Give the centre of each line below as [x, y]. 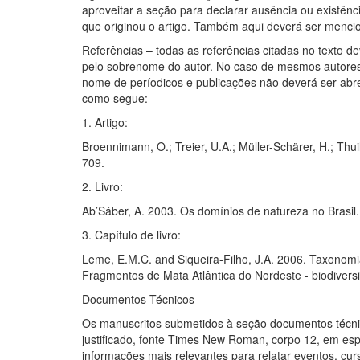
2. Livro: [102, 187]
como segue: [115, 98]
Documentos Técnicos [138, 299]
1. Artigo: [105, 123]
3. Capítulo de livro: [131, 235]
